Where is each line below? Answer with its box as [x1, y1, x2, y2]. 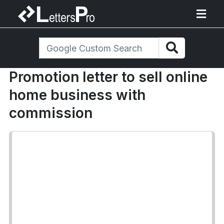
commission [9, 104, 92, 121]
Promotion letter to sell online [9, 68, 207, 85]
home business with [9, 86, 145, 103]
